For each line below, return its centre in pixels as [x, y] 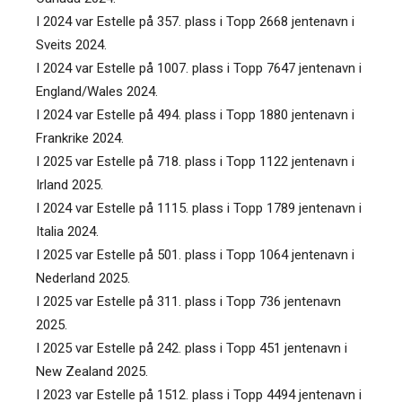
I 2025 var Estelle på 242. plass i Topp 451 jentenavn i [192, 348]
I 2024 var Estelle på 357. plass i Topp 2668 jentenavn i [195, 21]
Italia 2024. [67, 231]
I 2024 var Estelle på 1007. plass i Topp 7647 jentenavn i [199, 68]
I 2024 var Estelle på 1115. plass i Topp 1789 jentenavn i [199, 208]
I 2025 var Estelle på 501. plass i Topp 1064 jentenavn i [195, 254]
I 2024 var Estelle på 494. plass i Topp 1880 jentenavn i [195, 114]
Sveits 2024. [71, 44]
